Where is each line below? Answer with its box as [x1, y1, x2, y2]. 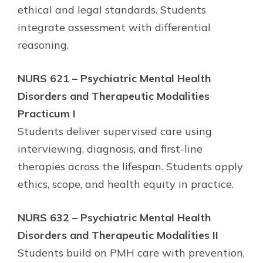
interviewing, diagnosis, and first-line [18, 141, 203, 156]
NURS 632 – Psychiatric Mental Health [18, 210, 211, 224]
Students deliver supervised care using [18, 124, 212, 138]
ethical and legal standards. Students [18, 2, 206, 16]
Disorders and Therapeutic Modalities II [18, 228, 218, 242]
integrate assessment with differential [18, 20, 211, 34]
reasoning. [18, 38, 69, 52]
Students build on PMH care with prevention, [18, 245, 245, 259]
